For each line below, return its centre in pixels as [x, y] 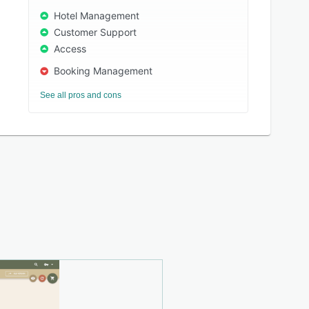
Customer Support [96, 32]
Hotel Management [97, 16]
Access [70, 49]
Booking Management [103, 71]
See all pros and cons [81, 95]
